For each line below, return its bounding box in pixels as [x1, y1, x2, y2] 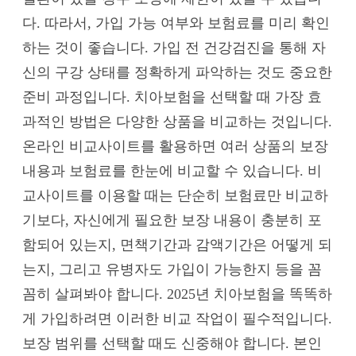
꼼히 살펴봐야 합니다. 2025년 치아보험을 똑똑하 [22, 285, 332, 302]
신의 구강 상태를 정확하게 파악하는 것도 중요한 [22, 64, 332, 80]
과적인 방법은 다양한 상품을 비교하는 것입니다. [22, 113, 332, 130]
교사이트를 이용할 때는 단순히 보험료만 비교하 [22, 187, 328, 203]
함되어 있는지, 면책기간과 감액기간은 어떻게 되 [22, 236, 332, 253]
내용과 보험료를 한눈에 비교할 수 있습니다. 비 [22, 162, 322, 179]
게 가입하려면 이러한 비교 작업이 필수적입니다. [22, 310, 332, 327]
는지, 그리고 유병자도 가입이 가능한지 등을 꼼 [22, 261, 322, 277]
